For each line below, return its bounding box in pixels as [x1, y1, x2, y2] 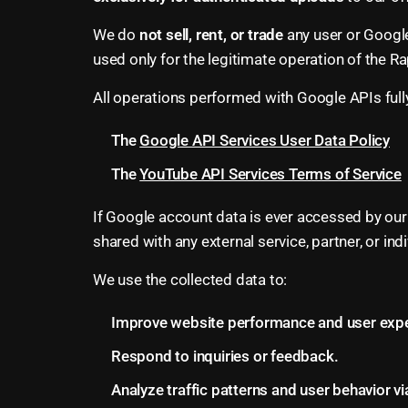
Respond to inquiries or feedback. [111, 347, 339, 365]
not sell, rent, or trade [138, 25, 284, 44]
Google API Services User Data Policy [139, 131, 391, 149]
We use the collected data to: [93, 270, 288, 289]
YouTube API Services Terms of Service [139, 165, 402, 183]
